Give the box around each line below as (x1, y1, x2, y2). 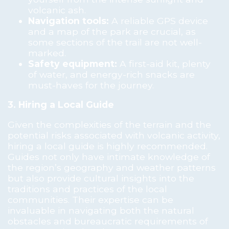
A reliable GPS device (109, 15, 208, 26)
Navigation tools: (28, 15, 109, 26)
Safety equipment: (28, 58, 117, 69)
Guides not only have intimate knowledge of (8, 151, 210, 162)
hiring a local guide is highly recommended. (8, 140, 208, 151)
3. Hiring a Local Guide (8, 99, 114, 110)
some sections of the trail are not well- (28, 36, 202, 48)
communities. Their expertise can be (8, 194, 173, 205)
